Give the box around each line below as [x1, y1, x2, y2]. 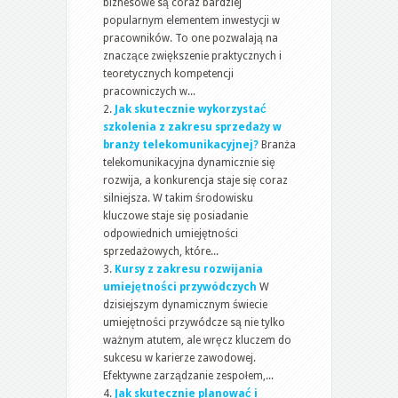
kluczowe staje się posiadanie [103, 209, 248, 222]
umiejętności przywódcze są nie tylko [103, 315, 285, 329]
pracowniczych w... [103, 84, 195, 98]
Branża [261, 138, 296, 151]
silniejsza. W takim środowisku [103, 191, 253, 204]
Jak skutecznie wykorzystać [115, 102, 267, 115]
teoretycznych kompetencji [103, 67, 234, 80]
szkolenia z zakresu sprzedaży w [103, 120, 282, 133]
